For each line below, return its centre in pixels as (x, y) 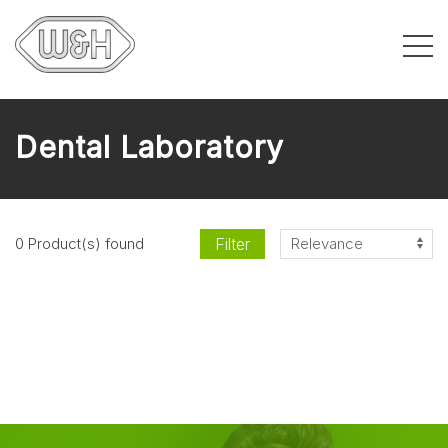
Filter (232, 243)
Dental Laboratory (149, 146)
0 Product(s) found (79, 244)
